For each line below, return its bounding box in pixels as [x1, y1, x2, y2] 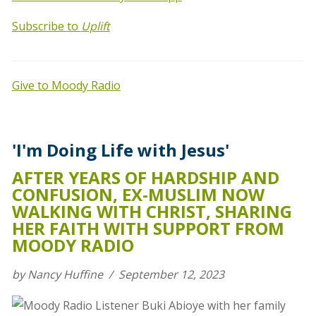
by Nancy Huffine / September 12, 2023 [11, 266, 224, 282]
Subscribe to [11, 18, 81, 34]
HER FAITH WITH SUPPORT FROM [11, 216, 284, 240]
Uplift [80, 18, 110, 34]
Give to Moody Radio [11, 77, 121, 93]
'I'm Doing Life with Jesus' [11, 138, 229, 162]
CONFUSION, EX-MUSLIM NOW [11, 182, 265, 206]
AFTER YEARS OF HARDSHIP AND [11, 165, 279, 189]
